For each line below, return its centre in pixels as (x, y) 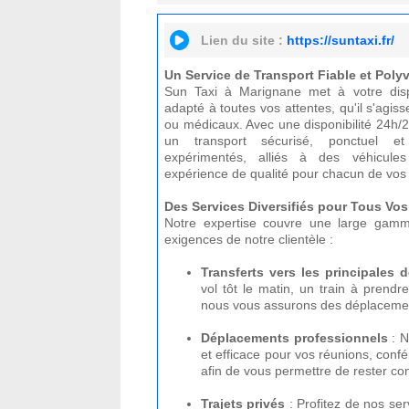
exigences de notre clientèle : (249, 239)
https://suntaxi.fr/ (341, 40)
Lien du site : (244, 40)
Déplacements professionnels (294, 338)
